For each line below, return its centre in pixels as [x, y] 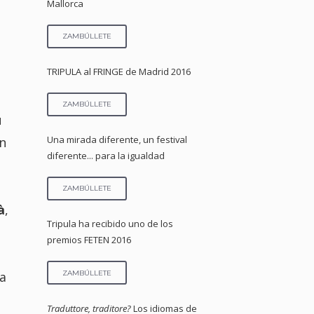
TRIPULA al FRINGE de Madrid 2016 [119, 72]
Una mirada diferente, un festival [117, 140]
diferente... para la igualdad [106, 156]
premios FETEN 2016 [89, 240]
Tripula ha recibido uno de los [110, 224]
